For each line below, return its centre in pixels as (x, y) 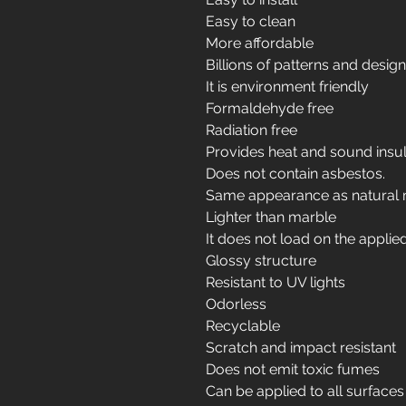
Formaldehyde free (270, 108)
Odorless (236, 304)
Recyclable (243, 326)
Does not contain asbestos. (295, 174)
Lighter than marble (271, 217)
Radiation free (251, 130)
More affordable (260, 43)
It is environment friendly (287, 87)
